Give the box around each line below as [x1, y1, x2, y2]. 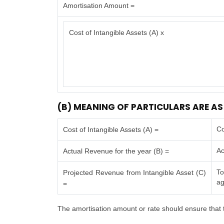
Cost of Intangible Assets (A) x [68, 28, 164, 36]
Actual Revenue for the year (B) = [63, 147, 169, 155]
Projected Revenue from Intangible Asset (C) [63, 168, 206, 176]
